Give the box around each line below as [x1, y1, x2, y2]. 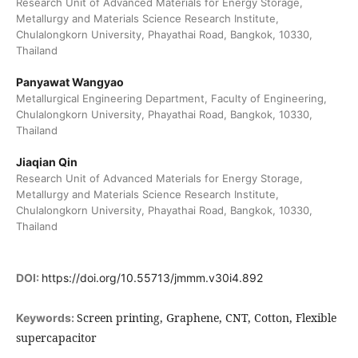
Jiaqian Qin [15, 155, 78, 169]
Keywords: [15, 311, 77, 325]
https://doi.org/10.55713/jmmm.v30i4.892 [41, 271, 263, 285]
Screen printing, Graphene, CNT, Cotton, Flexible [76, 310, 336, 326]
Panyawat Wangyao [15, 75, 124, 89]
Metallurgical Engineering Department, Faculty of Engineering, [15, 92, 327, 105]
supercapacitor [15, 330, 97, 346]
